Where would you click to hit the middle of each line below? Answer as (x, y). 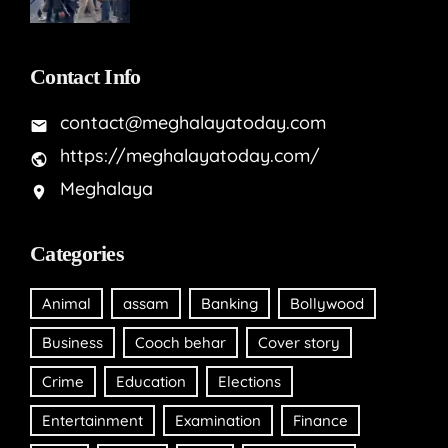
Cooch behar (180, 343)
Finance (320, 421)
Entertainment (92, 421)
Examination (218, 421)
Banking (229, 304)
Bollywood (327, 304)
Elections (249, 382)
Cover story (299, 343)
